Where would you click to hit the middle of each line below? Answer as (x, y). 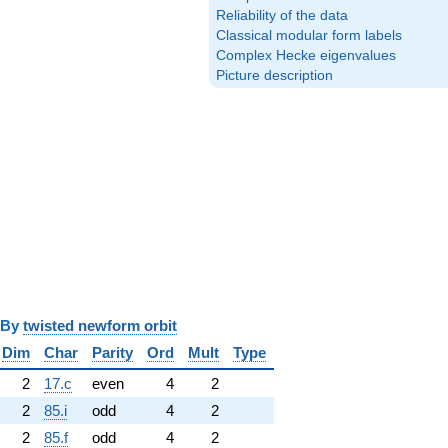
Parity (112, 352)
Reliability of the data (282, 15)
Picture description (274, 75)
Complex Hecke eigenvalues (306, 55)
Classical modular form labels (309, 35)
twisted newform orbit (100, 325)
